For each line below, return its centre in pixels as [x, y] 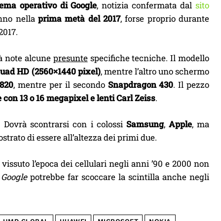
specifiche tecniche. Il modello [148, 58]
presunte [70, 58]
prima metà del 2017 [79, 18]
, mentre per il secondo [61, 84]
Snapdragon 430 [141, 84]
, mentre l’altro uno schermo [155, 71]
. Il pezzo [191, 84]
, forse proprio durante [165, 18]
